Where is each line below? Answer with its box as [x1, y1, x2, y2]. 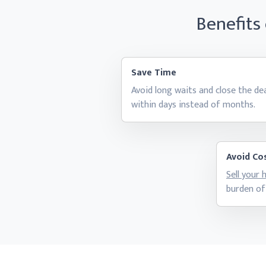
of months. [211, 97, 256, 113]
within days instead [131, 97, 211, 113]
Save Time [131, 65, 177, 81]
